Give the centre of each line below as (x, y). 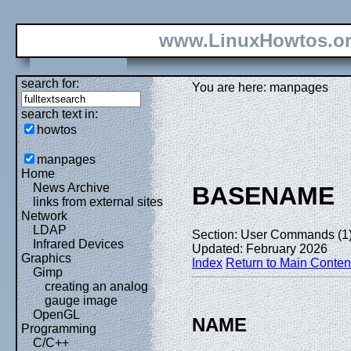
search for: (50, 83)
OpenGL (56, 315)
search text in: (60, 114)
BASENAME (263, 196)
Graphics (46, 258)
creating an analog (96, 286)
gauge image (81, 300)
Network (44, 216)
